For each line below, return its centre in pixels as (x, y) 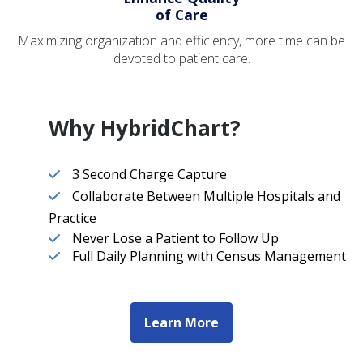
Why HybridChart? (145, 128)
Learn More (181, 322)
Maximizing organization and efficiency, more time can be (181, 41)
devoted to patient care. (181, 59)
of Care (181, 15)
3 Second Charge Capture (150, 174)
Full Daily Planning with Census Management (209, 256)
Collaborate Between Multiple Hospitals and (207, 196)
